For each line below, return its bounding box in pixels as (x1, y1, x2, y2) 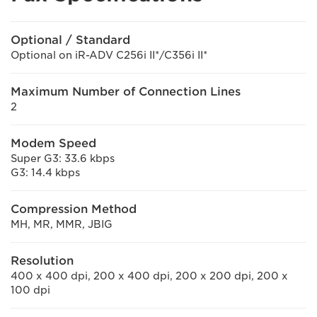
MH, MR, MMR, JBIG (11, 219, 113, 230)
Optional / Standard (11, 33, 130, 47)
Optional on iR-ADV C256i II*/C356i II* (11, 50, 207, 61)
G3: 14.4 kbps (11, 167, 80, 178)
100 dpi (11, 284, 50, 296)
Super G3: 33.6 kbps (11, 153, 115, 164)
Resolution (11, 254, 74, 267)
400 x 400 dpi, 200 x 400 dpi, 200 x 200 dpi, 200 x (11, 270, 288, 282)
